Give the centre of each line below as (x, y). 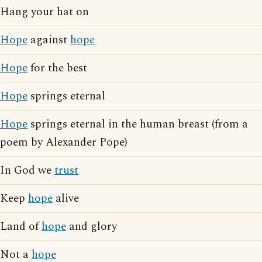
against (49, 40)
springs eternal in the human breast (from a (138, 124)
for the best (57, 68)
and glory (92, 227)
